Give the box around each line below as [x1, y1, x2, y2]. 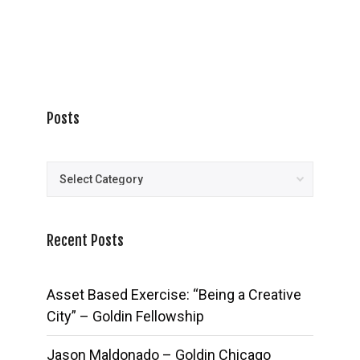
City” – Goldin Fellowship [47, 307, 205, 325]
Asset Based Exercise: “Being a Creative [47, 285, 302, 303]
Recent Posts [47, 231, 125, 249]
